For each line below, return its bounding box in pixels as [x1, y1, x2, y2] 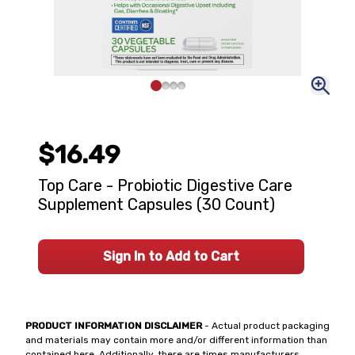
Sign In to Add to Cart [103, 249, 239, 264]
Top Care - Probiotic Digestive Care [38, 176, 292, 195]
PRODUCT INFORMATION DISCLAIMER [25, 320, 202, 331]
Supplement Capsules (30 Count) [38, 195, 275, 214]
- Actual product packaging [202, 320, 330, 331]
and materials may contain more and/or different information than [25, 334, 327, 345]
